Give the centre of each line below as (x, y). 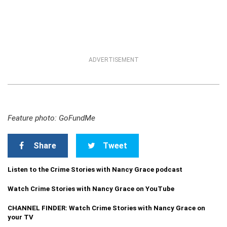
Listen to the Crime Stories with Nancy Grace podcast (95, 169)
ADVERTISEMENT (113, 60)
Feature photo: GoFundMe (51, 118)
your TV (21, 217)
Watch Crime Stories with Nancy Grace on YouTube (91, 189)
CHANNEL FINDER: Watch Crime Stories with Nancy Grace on (106, 208)
